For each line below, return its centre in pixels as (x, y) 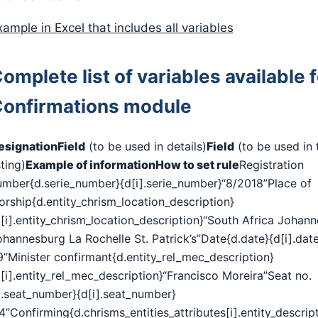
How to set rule (197, 164)
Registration (271, 164)
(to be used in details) (146, 146)
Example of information (90, 164)
